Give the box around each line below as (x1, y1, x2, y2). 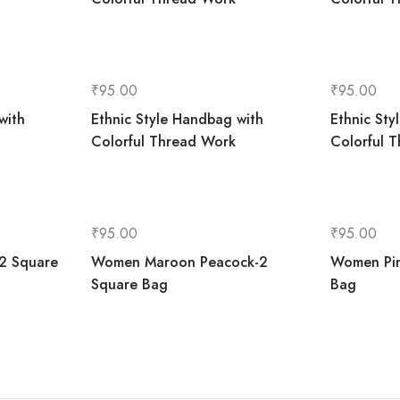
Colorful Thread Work (91, 131, 237, 152)
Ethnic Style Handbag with (91, 109, 264, 129)
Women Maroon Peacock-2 (91, 252, 269, 272)
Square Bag (91, 274, 169, 295)
